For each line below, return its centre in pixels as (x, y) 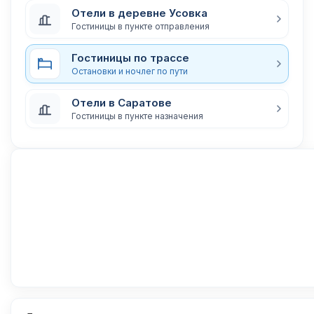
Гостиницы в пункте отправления (141, 26)
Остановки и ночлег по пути (130, 71)
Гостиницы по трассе (130, 57)
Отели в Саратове (122, 102)
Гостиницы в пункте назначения (137, 116)
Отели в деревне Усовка (139, 13)
